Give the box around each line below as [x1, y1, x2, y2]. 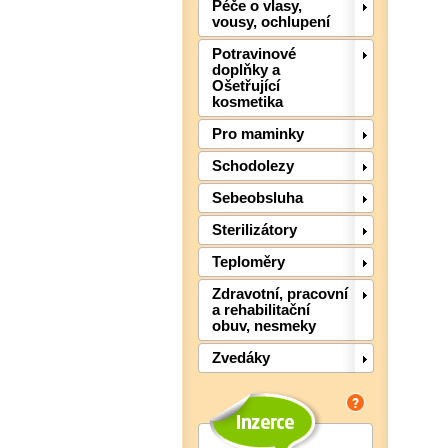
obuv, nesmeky [212, 318, 316, 335]
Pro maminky [212, 126, 304, 143]
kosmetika [212, 94, 283, 111]
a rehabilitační [212, 302, 310, 319]
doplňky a [212, 62, 280, 79]
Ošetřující [212, 78, 280, 95]
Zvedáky [212, 350, 270, 367]
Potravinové [212, 46, 296, 63]
